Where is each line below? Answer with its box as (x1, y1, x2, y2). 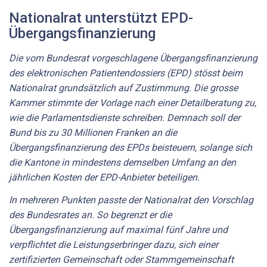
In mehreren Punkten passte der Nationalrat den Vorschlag (9, 194, 253, 206)
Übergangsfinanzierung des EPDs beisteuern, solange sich (9, 142, 252, 154)
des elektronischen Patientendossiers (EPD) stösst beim (9, 67, 243, 79)
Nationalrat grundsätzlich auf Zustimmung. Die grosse (9, 82, 238, 94)
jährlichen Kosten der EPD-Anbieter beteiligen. (9, 172, 200, 184)
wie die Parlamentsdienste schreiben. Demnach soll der (9, 112, 240, 124)
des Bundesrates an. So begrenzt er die (9, 209, 172, 221)
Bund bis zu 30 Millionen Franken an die (9, 127, 177, 139)
